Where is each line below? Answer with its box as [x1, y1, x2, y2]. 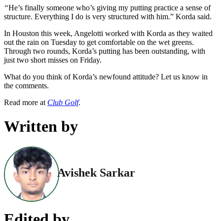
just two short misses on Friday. [4, 55, 102, 64]
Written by [4, 117, 78, 136]
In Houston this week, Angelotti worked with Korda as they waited [4, 29, 213, 37]
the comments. [4, 81, 49, 90]
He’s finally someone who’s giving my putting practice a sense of [8, 3, 211, 12]
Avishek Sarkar [57, 166, 135, 180]
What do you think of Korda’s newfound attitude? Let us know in [4, 72, 208, 81]
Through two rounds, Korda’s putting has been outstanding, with [4, 46, 205, 55]
